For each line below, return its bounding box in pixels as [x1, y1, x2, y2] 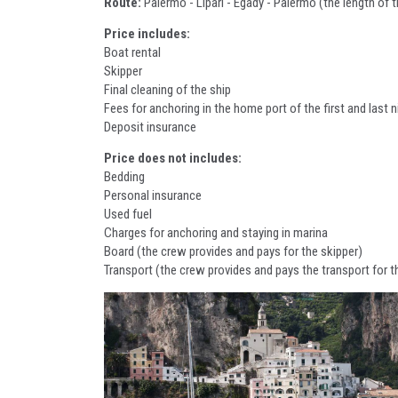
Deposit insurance [104, 118, 196, 135]
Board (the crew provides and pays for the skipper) [104, 243, 362, 259]
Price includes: [104, 25, 190, 42]
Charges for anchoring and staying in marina [104, 224, 328, 241]
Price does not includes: [104, 149, 242, 166]
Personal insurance [104, 187, 202, 203]
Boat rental [104, 44, 161, 60]
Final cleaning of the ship [104, 81, 231, 98]
